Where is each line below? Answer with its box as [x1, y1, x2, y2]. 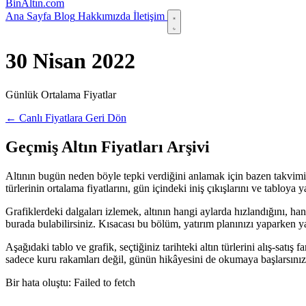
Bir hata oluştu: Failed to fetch [5, 276, 135, 288]
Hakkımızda [78, 10, 130, 22]
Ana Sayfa [5, 10, 51, 22]
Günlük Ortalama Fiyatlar [5, 88, 116, 100]
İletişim [133, 10, 165, 22]
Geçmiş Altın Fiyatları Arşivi [5, 137, 210, 156]
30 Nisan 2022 [5, 48, 135, 74]
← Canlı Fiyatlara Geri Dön [5, 111, 126, 124]
